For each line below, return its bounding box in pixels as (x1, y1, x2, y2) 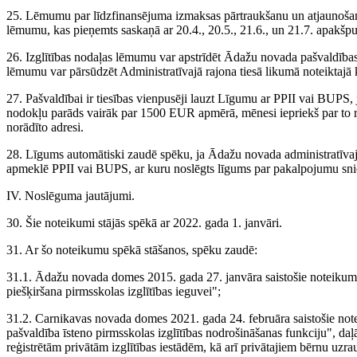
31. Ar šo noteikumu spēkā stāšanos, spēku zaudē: (6, 243, 257, 257)
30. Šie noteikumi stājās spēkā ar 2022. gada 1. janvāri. (6, 216, 282, 230)
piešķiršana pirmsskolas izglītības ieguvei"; (6, 284, 221, 299)
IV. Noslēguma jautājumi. (6, 189, 135, 203)
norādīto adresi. (6, 120, 84, 135)
